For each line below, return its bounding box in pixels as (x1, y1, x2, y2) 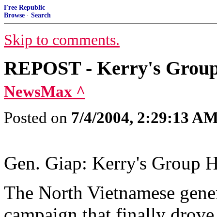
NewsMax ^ (4, 83, 85, 100)
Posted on (4, 109, 71, 126)
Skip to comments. (4, 31, 120, 48)
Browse (4, 12, 25, 19)
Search (31, 12, 51, 19)
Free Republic (4, 4, 45, 11)
